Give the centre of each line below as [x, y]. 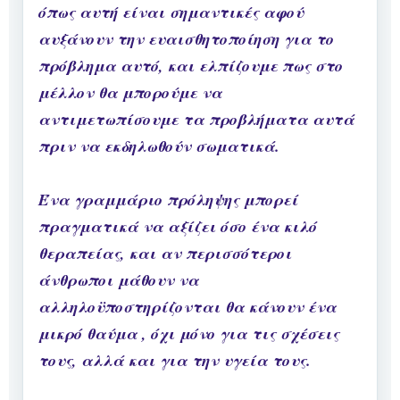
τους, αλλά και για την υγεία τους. [175, 361]
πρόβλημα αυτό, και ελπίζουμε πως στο [191, 66]
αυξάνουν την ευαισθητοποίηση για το [186, 39]
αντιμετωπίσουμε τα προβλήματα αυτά [196, 120]
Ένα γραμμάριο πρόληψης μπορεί [168, 200]
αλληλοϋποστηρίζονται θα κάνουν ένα [187, 307]
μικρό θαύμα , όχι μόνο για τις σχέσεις [189, 334]
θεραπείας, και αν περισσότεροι [165, 254]
